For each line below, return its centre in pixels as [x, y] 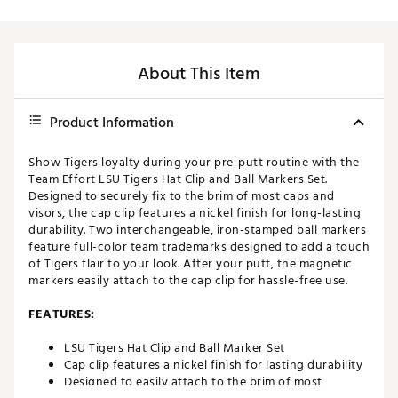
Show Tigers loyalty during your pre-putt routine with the [194, 163]
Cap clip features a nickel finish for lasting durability [213, 365]
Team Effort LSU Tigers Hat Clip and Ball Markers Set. [178, 179]
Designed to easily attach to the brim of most [193, 382]
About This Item [199, 74]
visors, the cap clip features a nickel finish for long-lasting [195, 213]
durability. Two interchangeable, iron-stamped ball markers [197, 230]
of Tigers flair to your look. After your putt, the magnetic [191, 264]
